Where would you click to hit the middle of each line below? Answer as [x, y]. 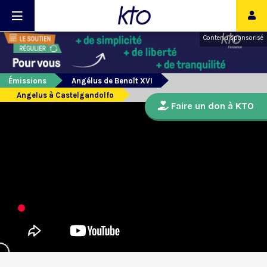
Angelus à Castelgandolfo [65, 95]
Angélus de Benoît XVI [112, 81]
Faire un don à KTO [211, 106]
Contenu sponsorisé [233, 38]
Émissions [27, 81]
